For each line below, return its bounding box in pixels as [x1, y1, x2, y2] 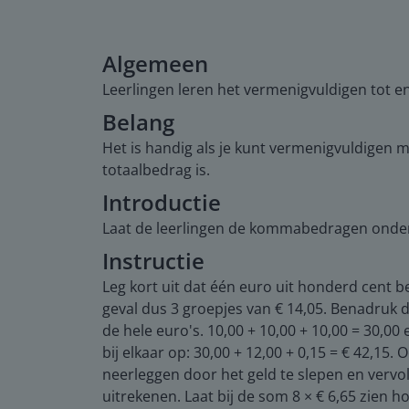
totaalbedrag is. [102, 159, 210, 180]
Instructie [102, 245, 204, 276]
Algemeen [102, 47, 208, 79]
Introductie [102, 186, 221, 217]
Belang [102, 106, 174, 137]
